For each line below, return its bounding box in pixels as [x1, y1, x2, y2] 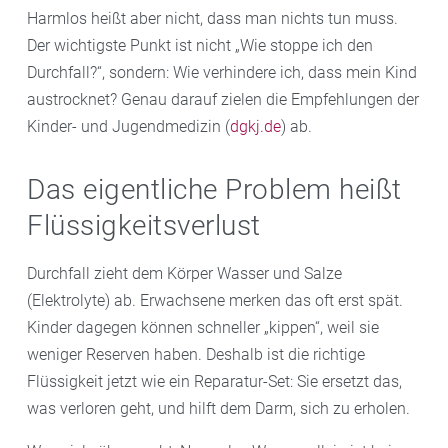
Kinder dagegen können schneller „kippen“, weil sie [27, 317, 379, 337]
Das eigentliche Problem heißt [27, 172, 402, 206]
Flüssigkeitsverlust [27, 208, 261, 242]
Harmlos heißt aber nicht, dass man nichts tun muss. [27, 8, 398, 28]
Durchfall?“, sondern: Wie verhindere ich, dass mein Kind [27, 62, 417, 82]
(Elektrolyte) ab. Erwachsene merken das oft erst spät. [27, 290, 403, 310]
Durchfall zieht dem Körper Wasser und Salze [27, 263, 342, 283]
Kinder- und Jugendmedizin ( [27, 116, 230, 136]
